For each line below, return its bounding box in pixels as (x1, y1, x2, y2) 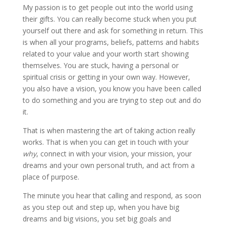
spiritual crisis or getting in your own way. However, (22, 72, 190, 82)
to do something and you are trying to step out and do (22, 95, 201, 105)
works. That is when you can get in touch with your (22, 137, 189, 147)
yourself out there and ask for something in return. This (22, 26, 203, 35)
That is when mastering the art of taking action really (22, 126, 195, 135)
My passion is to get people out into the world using (22, 3, 193, 12)
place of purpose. (22, 172, 79, 182)
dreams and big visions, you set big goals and (22, 214, 171, 223)
